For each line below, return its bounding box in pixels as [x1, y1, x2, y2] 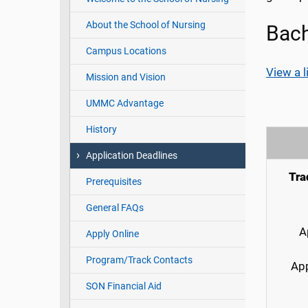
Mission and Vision [85, 71, 166, 83]
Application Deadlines [85, 150, 177, 162]
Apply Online [85, 228, 139, 240]
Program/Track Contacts [85, 254, 192, 266]
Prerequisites [85, 176, 142, 188]
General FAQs [85, 202, 144, 214]
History [85, 124, 117, 135]
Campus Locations [85, 45, 166, 57]
